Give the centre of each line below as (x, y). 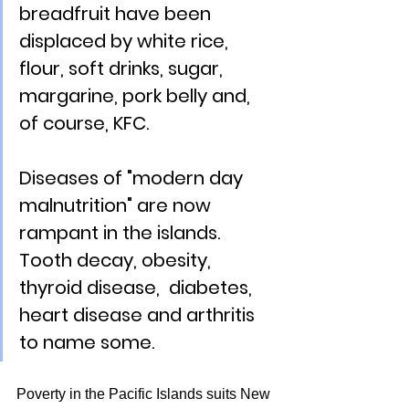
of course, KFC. (89, 124)
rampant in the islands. (122, 233)
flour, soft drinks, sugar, (123, 69)
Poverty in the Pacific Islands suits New (145, 394)
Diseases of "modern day (133, 178)
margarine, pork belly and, (137, 96)
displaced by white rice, (126, 42)
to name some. (87, 343)
